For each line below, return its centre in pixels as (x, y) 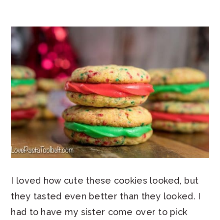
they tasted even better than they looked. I (106, 196)
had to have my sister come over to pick (99, 212)
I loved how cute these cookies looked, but (105, 181)
